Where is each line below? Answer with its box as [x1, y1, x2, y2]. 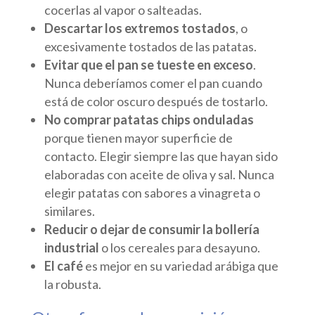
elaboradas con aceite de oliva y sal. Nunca [44, 166, 274, 182]
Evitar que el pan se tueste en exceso [44, 56, 253, 72]
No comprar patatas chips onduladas [44, 111, 254, 127]
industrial [44, 239, 99, 255]
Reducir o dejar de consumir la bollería [44, 221, 259, 237]
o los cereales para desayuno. [98, 239, 260, 255]
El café [44, 257, 83, 274]
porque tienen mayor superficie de [44, 129, 233, 146]
